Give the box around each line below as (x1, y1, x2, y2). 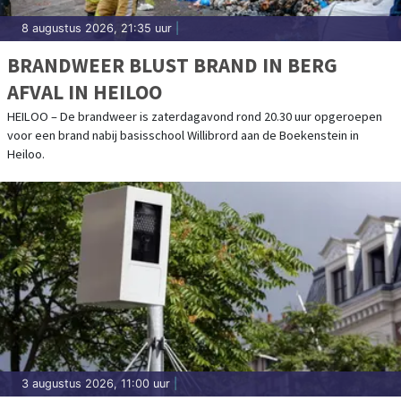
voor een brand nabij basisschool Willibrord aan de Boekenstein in (7, 126, 359, 143)
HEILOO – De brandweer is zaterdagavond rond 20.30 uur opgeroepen (7, 107, 382, 124)
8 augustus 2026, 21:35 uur (21, 21, 172, 35)
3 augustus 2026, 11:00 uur (21, 376, 170, 390)
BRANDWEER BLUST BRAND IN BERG (7, 51, 337, 78)
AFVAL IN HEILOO (7, 78, 162, 105)
